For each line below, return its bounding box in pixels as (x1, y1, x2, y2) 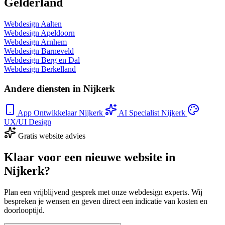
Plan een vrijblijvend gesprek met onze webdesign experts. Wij (4, 188, 202, 197)
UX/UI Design (4, 118, 51, 127)
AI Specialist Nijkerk (119, 108, 185, 118)
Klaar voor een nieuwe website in (4, 151, 175, 164)
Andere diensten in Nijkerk (4, 83, 115, 94)
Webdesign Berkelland (4, 64, 76, 73)
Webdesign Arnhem (4, 37, 67, 46)
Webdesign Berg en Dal (4, 55, 80, 64)
